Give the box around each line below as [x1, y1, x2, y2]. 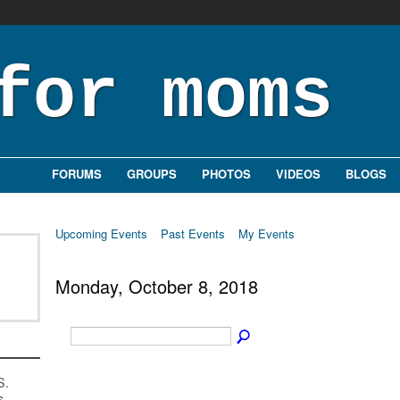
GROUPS [127, 165, 177, 182]
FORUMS [52, 165, 102, 182]
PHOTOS [202, 165, 251, 182]
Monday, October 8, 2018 [55, 272, 258, 299]
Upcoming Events [55, 225, 147, 242]
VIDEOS [276, 165, 321, 182]
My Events [238, 225, 295, 242]
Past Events [161, 225, 225, 242]
